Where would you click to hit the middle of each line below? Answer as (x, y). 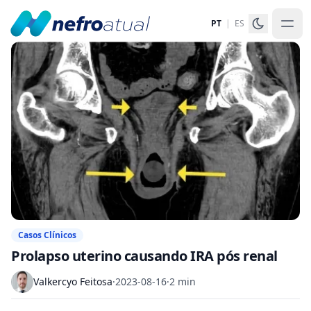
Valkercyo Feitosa (73, 281)
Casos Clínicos (47, 235)
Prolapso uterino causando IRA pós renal (144, 255)
